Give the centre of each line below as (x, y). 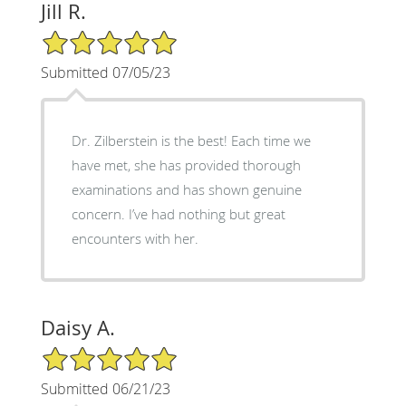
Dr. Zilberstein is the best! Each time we (191, 140)
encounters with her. (135, 238)
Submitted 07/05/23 (105, 72)
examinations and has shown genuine (186, 189)
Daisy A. (77, 327)
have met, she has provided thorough (186, 164)
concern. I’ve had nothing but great (178, 213)
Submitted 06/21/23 (105, 388)
